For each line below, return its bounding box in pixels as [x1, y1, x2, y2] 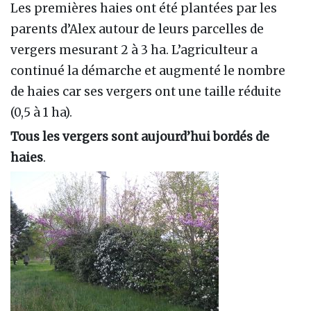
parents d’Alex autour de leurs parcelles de [10, 21, 264, 37]
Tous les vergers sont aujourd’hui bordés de [10, 129, 269, 145]
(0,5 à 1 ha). [10, 104, 72, 120]
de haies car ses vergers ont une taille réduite [10, 83, 281, 99]
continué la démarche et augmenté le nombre [10, 62, 285, 78]
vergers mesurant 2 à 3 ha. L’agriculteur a [10, 42, 258, 58]
